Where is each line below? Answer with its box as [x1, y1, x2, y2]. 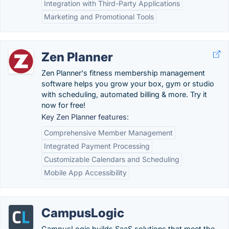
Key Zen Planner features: [41, 112, 129, 121]
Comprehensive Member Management [44, 128, 173, 137]
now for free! [41, 101, 85, 109]
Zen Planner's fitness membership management [41, 68, 205, 77]
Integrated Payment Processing [44, 142, 150, 150]
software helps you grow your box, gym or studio [41, 79, 214, 88]
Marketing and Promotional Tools [44, 12, 154, 21]
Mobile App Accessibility [44, 168, 127, 177]
